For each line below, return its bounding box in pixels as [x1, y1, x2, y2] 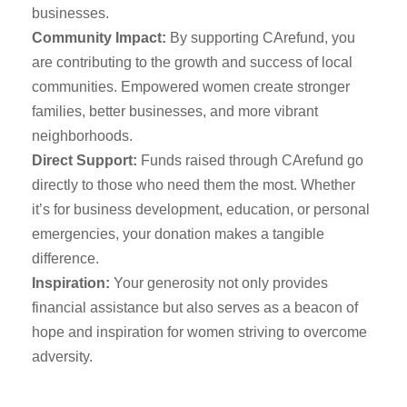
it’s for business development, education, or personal [32, 202, 370, 217]
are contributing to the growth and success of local [32, 55, 352, 70]
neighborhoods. [32, 128, 133, 144]
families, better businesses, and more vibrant [32, 104, 318, 119]
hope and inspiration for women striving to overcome [32, 324, 367, 340]
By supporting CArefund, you [166, 30, 355, 45]
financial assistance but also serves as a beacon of [32, 300, 358, 315]
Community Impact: [32, 30, 166, 45]
